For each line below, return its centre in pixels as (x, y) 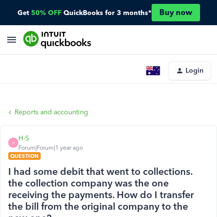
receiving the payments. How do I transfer (101, 195)
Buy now (176, 12)
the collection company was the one (88, 183)
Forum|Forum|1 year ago (51, 148)
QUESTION (24, 156)
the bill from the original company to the (98, 206)
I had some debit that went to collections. (100, 171)
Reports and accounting (51, 112)
